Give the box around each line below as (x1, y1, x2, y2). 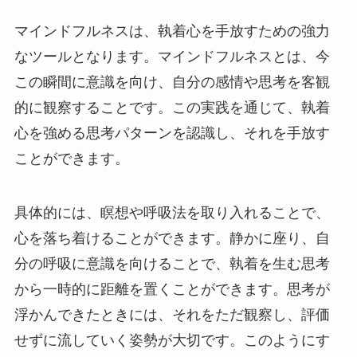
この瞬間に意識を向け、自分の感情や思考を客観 (14, 74, 330, 91)
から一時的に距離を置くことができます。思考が (14, 281, 330, 298)
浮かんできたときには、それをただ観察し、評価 (14, 307, 330, 324)
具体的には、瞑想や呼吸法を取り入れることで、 (14, 205, 330, 222)
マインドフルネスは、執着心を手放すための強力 (14, 23, 330, 40)
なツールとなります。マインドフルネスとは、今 (14, 49, 330, 65)
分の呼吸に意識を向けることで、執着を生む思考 (14, 256, 330, 273)
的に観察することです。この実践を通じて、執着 (14, 100, 330, 116)
